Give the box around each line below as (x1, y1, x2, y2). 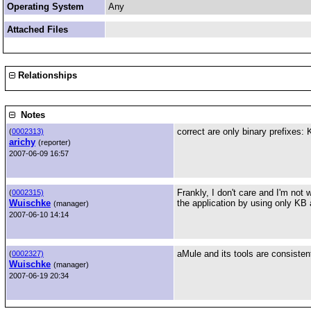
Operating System (7, 1, 84, 12)
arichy (9, 137, 35, 147)
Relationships (15, 70, 77, 81)
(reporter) (38, 138, 71, 146)
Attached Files (7, 24, 68, 35)
